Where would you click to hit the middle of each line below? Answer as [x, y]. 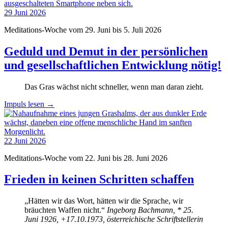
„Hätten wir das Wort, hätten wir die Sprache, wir [104, 201]
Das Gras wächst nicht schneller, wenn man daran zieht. [114, 87]
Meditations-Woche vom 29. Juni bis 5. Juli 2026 [83, 30]
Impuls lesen [25, 104]
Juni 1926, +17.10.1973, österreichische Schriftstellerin [114, 219]
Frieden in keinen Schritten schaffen [99, 179]
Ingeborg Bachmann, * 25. [150, 210]
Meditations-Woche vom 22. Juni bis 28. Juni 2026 [86, 158]
